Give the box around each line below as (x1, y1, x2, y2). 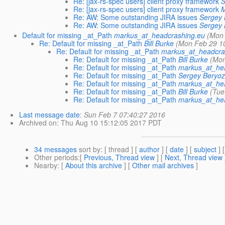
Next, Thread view (165, 152, 222, 163)
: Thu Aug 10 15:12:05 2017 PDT (57, 118, 162, 128)
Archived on (19, 118, 57, 128)
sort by (77, 144, 100, 155)
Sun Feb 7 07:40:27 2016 (84, 109, 165, 120)
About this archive (65, 160, 122, 171)
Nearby (34, 160, 57, 171)
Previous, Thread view (84, 152, 155, 163)
